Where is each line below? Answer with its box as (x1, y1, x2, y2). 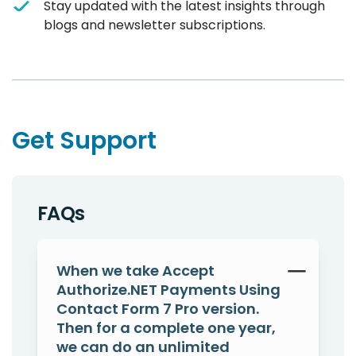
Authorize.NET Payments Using (56, 280, 281, 300)
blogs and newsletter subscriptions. (44, 16, 265, 35)
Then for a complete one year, (56, 318, 276, 339)
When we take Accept (56, 261, 215, 281)
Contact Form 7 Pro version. (56, 299, 259, 319)
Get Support (12, 124, 157, 158)
